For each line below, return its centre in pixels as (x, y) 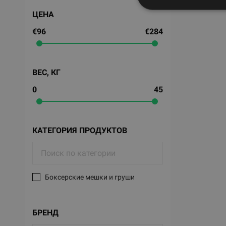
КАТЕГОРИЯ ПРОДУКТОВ (79, 130)
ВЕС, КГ (46, 72)
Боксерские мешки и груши (90, 177)
